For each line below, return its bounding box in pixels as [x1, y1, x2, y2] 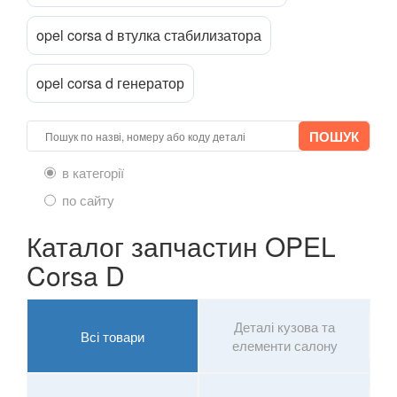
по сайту [62, 191, 114, 210]
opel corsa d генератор [36, 73, 184, 94]
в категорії [62, 163, 124, 183]
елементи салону [231, 336, 338, 355]
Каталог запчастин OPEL [27, 227, 336, 266]
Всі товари [81, 326, 144, 346]
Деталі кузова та [234, 317, 335, 337]
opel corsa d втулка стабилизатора [36, 25, 261, 46]
